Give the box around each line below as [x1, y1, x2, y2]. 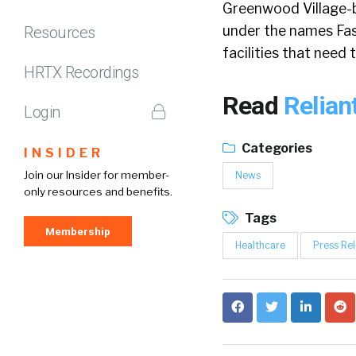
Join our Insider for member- [24, 168, 169, 181]
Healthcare [235, 239, 285, 251]
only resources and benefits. [24, 184, 172, 198]
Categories [239, 141, 312, 156]
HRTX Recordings [24, 62, 139, 82]
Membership [45, 224, 110, 238]
